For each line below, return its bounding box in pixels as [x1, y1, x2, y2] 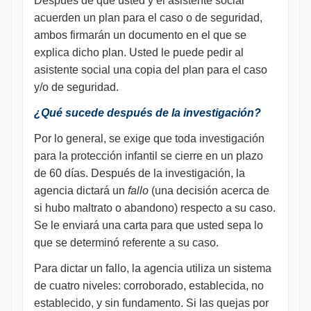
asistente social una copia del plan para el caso [34, 64, 267, 76]
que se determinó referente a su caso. [34, 237, 219, 249]
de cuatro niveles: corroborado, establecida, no [34, 280, 264, 292]
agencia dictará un [34, 185, 125, 196]
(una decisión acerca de [149, 185, 269, 196]
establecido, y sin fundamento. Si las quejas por [34, 297, 269, 309]
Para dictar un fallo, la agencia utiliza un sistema [34, 262, 271, 274]
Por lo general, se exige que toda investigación [34, 133, 264, 144]
